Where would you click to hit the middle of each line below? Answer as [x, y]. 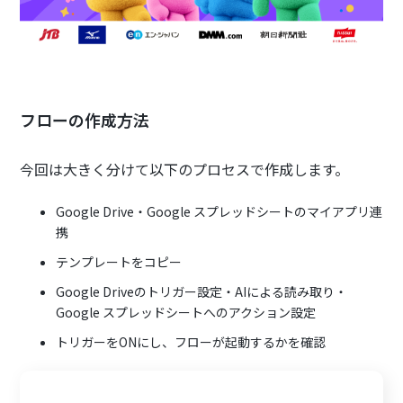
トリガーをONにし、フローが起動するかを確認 [191, 341]
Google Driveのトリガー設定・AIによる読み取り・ [202, 291]
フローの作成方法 [85, 119]
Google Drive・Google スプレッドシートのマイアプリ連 [219, 211]
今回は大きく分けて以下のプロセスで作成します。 [185, 169]
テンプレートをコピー [119, 261]
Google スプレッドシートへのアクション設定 [186, 312]
